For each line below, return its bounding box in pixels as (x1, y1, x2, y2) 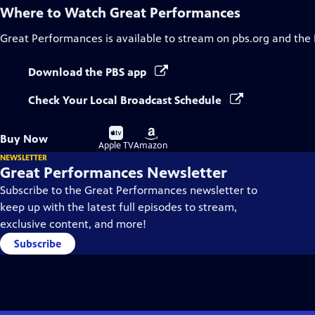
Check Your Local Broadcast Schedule (28, 94, 224, 107)
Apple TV (98, 140, 134, 151)
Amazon (134, 140, 168, 151)
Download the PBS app (28, 65, 149, 79)
